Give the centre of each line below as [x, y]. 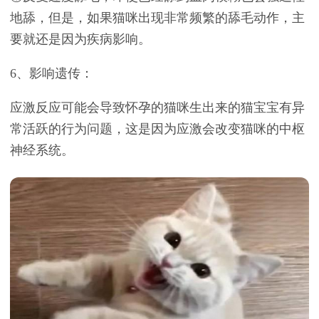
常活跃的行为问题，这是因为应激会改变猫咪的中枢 [157, 129]
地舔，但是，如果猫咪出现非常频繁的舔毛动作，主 [157, 18]
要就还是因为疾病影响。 [80, 39]
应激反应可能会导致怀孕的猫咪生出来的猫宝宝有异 [157, 108]
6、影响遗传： [52, 73]
